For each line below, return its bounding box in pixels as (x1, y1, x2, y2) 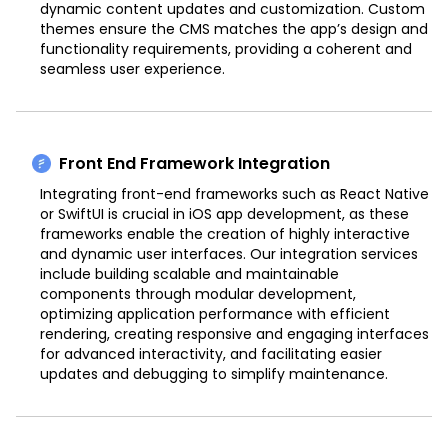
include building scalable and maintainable (40, 263, 339, 284)
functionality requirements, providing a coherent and (40, 38, 412, 59)
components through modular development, (40, 283, 356, 304)
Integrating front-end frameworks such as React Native (40, 183, 429, 204)
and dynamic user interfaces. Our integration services (40, 243, 418, 264)
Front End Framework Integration (59, 151, 330, 175)
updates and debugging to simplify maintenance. (40, 363, 388, 384)
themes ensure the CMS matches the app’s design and (40, 18, 428, 39)
